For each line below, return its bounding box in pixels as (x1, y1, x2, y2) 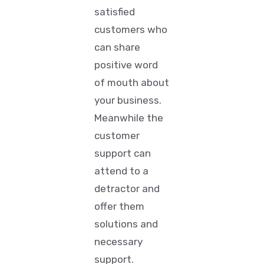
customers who (94, 24, 168, 35)
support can (94, 147, 151, 159)
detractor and (94, 183, 160, 194)
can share (94, 41, 141, 53)
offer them (94, 200, 145, 212)
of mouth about (94, 77, 170, 88)
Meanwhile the (94, 112, 164, 124)
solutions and (94, 218, 159, 230)
